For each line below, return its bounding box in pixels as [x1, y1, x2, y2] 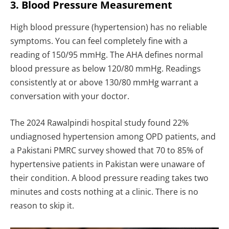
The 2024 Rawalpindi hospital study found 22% [10, 117, 189, 128]
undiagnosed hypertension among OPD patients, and [10, 130, 216, 142]
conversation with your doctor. [10, 90, 129, 102]
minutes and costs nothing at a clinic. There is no [10, 186, 198, 197]
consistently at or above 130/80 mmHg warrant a [10, 77, 198, 88]
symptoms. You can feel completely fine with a [10, 35, 188, 47]
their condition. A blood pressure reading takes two [10, 172, 209, 184]
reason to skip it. [10, 199, 74, 211]
